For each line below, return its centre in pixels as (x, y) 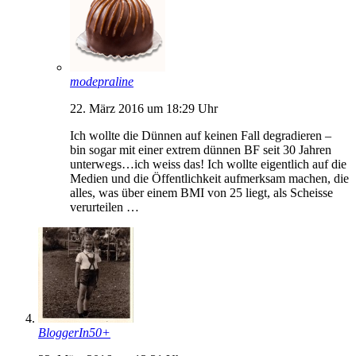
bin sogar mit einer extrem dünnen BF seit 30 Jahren (201, 149)
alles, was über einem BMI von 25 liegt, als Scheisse (201, 192)
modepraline (102, 81)
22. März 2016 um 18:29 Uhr (144, 108)
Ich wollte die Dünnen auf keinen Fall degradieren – (201, 135)
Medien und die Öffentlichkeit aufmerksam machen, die (209, 178)
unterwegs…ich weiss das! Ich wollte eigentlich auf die (208, 164)
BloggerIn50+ (74, 332)
